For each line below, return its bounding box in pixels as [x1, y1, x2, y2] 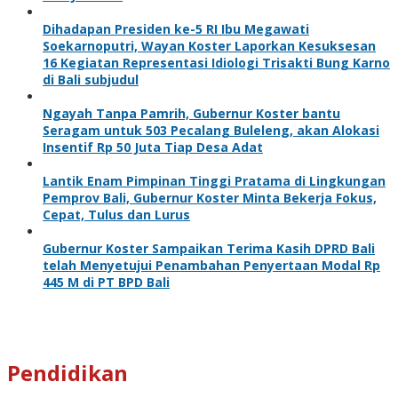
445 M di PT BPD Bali [43, 273, 170, 291]
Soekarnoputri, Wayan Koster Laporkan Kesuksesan [43, 36, 376, 54]
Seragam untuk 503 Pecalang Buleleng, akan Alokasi [43, 121, 379, 139]
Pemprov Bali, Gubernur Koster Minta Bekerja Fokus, [43, 188, 377, 206]
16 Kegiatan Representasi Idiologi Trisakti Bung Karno [43, 53, 390, 71]
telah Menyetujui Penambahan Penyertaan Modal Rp [43, 256, 380, 274]
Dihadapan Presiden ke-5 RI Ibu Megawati [43, 20, 309, 37]
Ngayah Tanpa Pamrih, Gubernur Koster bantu [43, 104, 340, 122]
